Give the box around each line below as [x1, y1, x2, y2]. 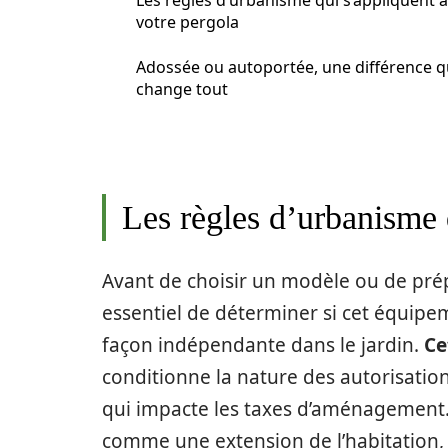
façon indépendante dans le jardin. [102, 331, 424, 358]
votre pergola [136, 11, 239, 33]
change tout [136, 78, 228, 100]
